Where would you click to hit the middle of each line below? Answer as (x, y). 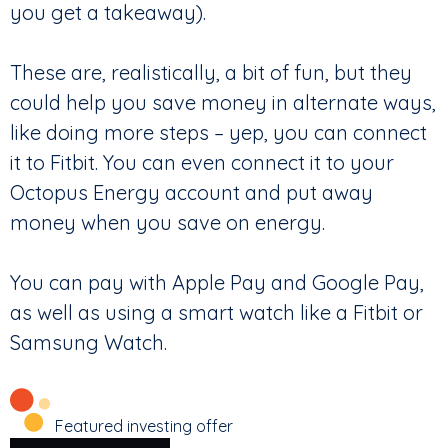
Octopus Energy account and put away (191, 193)
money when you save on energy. (170, 223)
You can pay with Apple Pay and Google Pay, (217, 283)
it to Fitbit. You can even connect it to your (202, 163)
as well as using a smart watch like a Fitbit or (216, 313)
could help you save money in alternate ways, (223, 103)
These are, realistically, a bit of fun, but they (211, 73)
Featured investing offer (144, 426)
